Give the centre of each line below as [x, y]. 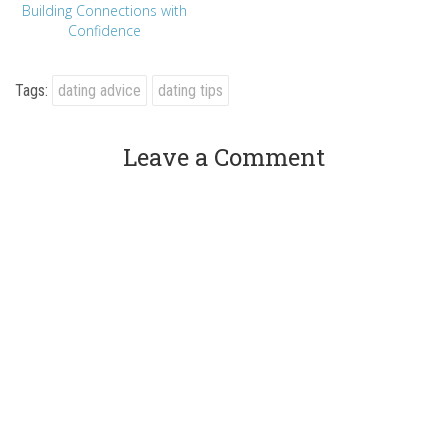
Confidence [104, 30]
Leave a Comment [224, 156]
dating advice [99, 90]
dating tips [190, 90]
